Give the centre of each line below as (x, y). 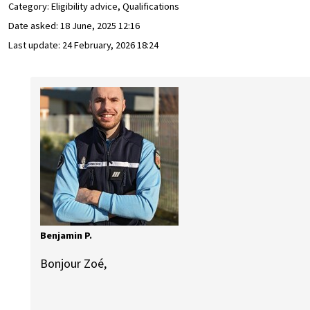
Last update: (35, 45)
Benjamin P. (66, 235)
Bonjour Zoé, (74, 264)
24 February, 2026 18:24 (110, 45)
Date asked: (34, 26)
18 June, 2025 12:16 (100, 26)
